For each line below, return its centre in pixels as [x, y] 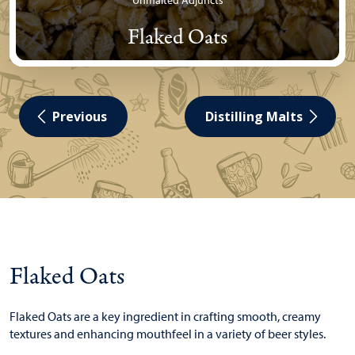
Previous [80, 116]
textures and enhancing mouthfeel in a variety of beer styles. [170, 334]
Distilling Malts [254, 116]
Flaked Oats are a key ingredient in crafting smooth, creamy [165, 317]
